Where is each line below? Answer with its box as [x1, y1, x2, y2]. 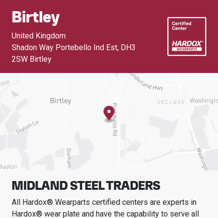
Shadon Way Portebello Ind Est [12, 43, 117, 52]
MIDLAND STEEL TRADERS [12, 178, 160, 193]
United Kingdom [12, 31, 66, 40]
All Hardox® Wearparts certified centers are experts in [12, 198, 197, 207]
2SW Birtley [12, 54, 52, 64]
